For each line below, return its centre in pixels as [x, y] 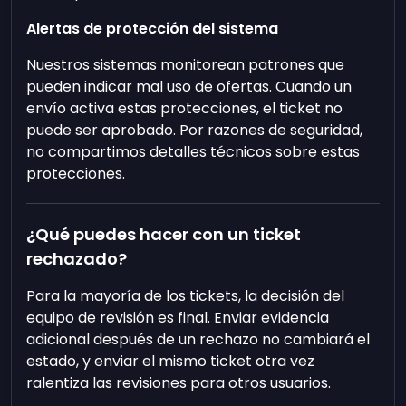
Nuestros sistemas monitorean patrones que [186, 65]
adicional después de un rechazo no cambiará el [198, 339]
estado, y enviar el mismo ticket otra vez [171, 361]
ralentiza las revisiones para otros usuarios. [179, 383]
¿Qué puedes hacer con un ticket [164, 234]
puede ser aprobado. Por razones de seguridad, [195, 130]
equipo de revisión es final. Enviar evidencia [178, 318]
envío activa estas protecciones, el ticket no [185, 108]
